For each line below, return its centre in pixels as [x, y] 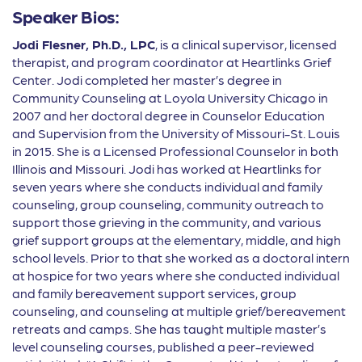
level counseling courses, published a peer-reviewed [163, 347]
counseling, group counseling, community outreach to [168, 204]
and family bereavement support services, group [154, 293]
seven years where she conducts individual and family [167, 187]
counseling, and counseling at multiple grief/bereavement [179, 311]
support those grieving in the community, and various [167, 222]
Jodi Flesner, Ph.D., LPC [84, 44]
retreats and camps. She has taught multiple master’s [169, 329]
